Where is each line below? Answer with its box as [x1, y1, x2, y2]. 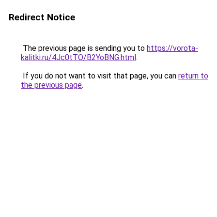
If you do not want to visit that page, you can [21, 71, 178, 80]
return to [178, 71, 208, 80]
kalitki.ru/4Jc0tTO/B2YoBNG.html [21, 53, 136, 62]
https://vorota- [147, 44, 198, 53]
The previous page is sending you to [21, 44, 147, 53]
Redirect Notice [9, 12, 75, 23]
